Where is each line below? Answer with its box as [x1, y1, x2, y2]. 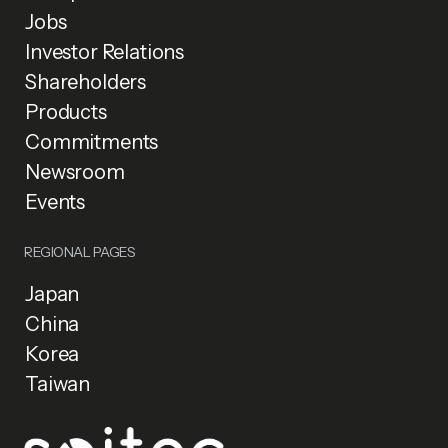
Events [25, 190, 86, 214]
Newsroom [25, 160, 125, 184]
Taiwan [25, 372, 91, 396]
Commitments [25, 130, 159, 154]
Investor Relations [25, 40, 185, 64]
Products [25, 100, 107, 124]
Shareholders [25, 70, 147, 94]
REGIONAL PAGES [24, 243, 136, 261]
